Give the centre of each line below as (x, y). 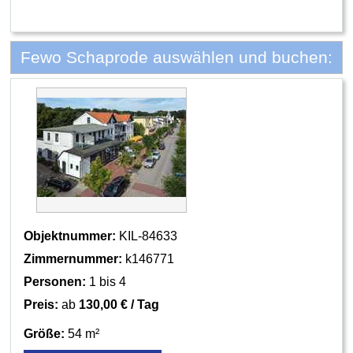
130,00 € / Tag (119, 304)
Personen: (55, 281)
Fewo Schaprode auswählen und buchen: (176, 58)
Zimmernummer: (73, 258)
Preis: (41, 304)
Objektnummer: (70, 236)
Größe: (45, 333)
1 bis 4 (106, 281)
